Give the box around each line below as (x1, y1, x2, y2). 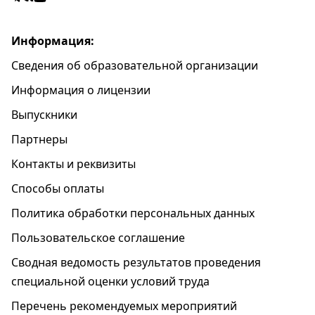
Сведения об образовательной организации (11, 58, 258, 73)
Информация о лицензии (11, 82, 150, 98)
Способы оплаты (11, 181, 104, 196)
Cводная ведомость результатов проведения (11, 255, 261, 270)
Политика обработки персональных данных (11, 205, 255, 221)
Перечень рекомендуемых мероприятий (11, 298, 237, 314)
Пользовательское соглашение (11, 230, 185, 245)
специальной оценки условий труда (11, 274, 210, 289)
